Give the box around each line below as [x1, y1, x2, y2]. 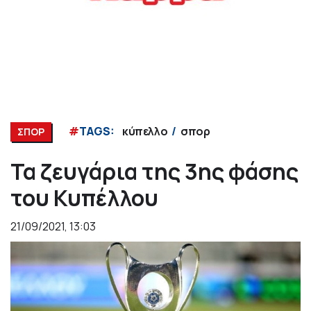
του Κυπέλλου [10, 183, 158, 214]
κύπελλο [122, 124, 168, 140]
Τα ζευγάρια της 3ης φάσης [10, 156, 299, 187]
